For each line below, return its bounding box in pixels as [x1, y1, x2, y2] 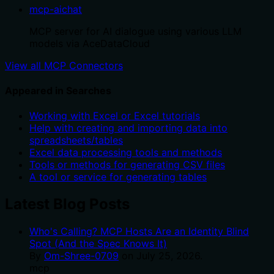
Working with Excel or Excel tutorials [29, 109, 200, 122]
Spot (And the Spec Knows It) [29, 237, 167, 250]
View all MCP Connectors [5, 59, 123, 72]
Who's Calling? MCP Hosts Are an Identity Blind [29, 225, 249, 238]
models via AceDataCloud [29, 37, 150, 50]
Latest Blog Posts [5, 195, 130, 213]
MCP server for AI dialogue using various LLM [29, 24, 242, 37]
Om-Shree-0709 [44, 250, 119, 262]
